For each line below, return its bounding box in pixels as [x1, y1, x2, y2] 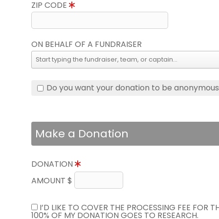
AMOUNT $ [31, 175, 74, 186]
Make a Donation [35, 126, 129, 141]
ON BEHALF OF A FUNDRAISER [31, 39, 142, 50]
